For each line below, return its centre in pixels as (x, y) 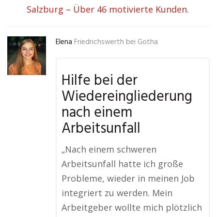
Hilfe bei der (100, 81)
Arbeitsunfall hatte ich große (122, 164)
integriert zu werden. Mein (117, 193)
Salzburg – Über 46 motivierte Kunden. (108, 9)
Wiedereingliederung (127, 97)
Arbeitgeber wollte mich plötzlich (132, 207)
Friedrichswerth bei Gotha (116, 42)
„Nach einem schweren (109, 149)
